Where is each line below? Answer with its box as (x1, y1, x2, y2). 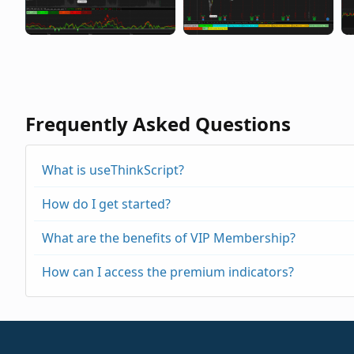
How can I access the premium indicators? (42, 263, 294, 281)
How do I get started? (42, 195, 171, 213)
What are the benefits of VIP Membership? (42, 229, 296, 247)
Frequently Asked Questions (25, 111, 291, 137)
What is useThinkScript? (42, 161, 184, 179)
